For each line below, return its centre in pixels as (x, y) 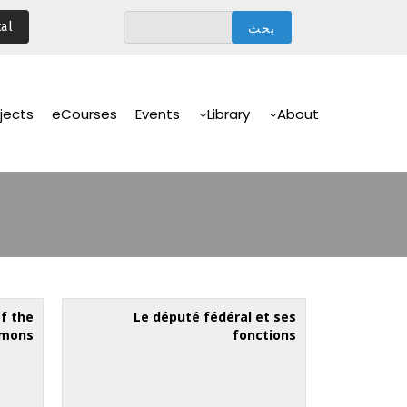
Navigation (278, 112)
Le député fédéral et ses (215, 316)
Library (228, 114)
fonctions (265, 334)
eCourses (84, 114)
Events (158, 114)
